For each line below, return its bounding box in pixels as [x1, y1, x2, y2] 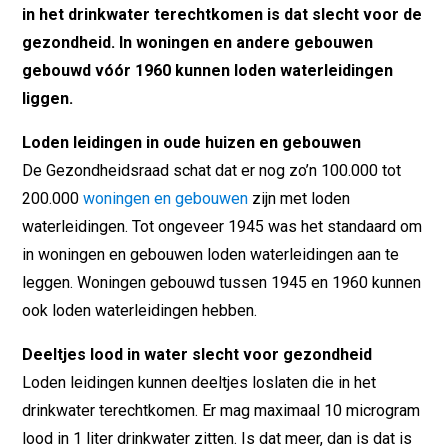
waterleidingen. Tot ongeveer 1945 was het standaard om [22, 216, 423, 236]
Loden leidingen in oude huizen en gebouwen [22, 132, 362, 152]
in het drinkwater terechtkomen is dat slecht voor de [22, 4, 423, 24]
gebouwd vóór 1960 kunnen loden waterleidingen [22, 60, 394, 80]
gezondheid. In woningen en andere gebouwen [22, 32, 374, 52]
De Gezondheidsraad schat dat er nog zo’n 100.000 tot [22, 160, 402, 180]
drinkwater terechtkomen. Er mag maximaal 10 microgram [22, 400, 421, 420]
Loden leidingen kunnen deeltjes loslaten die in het [22, 372, 377, 392]
